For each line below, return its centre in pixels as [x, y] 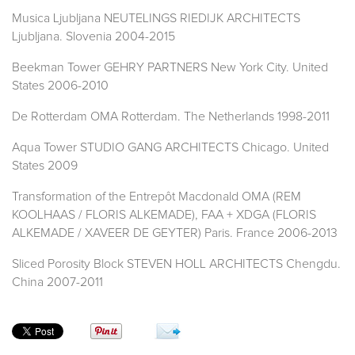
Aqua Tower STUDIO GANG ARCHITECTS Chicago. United [170, 148]
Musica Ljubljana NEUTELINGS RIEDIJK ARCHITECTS [156, 19]
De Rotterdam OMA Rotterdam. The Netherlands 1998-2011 [171, 117]
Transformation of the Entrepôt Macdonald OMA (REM [157, 197]
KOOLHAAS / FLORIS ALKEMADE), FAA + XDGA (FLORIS [164, 215]
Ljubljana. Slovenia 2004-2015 [94, 37]
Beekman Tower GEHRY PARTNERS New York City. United [170, 68]
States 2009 [45, 166]
